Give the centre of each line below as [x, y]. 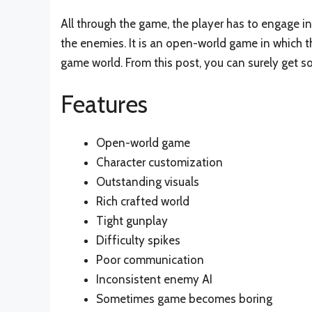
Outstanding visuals [148, 182]
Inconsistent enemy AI [154, 280]
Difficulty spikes [138, 241]
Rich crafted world [143, 202]
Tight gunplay [132, 221]
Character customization [159, 163]
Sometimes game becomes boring [184, 299]
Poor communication [150, 260]
